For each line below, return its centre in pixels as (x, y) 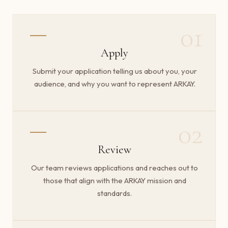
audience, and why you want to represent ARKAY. (115, 83)
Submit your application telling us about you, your (115, 71)
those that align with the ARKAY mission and (115, 180)
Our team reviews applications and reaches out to (115, 167)
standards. (115, 193)
